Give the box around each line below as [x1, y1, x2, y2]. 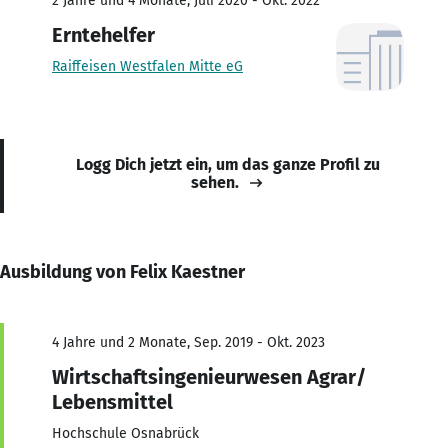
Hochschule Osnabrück [52, 424, 199, 442]
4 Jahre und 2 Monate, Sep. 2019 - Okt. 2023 [52, 333, 325, 351]
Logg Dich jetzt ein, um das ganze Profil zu [76, 154, 380, 174]
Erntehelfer [52, 22, 155, 47]
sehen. [191, 172, 239, 192]
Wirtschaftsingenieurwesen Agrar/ [52, 364, 366, 389]
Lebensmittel [52, 389, 173, 414]
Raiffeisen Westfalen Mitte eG [52, 57, 243, 75]
